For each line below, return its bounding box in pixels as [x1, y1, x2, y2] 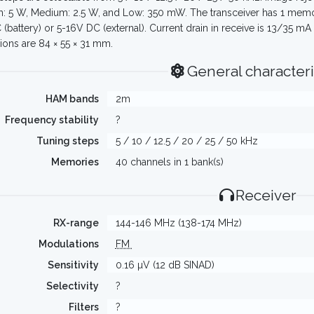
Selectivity [46, 280, 99, 292]
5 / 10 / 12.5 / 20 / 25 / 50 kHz [115, 135, 258, 146]
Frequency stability [4, 114, 99, 125]
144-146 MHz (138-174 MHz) [115, 217, 242, 228]
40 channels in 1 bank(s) [115, 156, 224, 168]
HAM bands [45, 93, 99, 104]
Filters [68, 301, 99, 313]
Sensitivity [47, 259, 99, 271]
